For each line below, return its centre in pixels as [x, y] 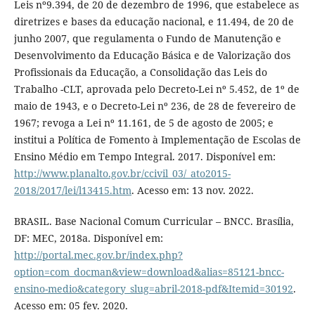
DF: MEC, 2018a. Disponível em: [88, 238]
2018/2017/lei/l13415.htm [72, 191]
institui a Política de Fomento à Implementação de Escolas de [157, 140]
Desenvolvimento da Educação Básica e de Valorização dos [152, 56]
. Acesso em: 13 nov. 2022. [192, 191]
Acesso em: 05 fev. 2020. [71, 306]
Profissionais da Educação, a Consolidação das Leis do [140, 72]
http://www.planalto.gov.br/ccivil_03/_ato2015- [122, 174]
